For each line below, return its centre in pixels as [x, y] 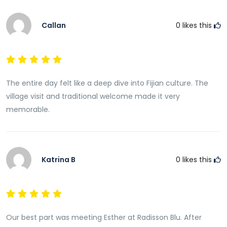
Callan [54, 25]
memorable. [28, 109]
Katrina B [59, 160]
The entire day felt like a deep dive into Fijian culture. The [107, 83]
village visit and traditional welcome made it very [93, 96]
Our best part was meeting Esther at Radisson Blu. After [104, 217]
